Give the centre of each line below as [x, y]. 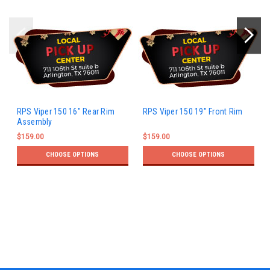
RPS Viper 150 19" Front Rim [193, 112]
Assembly [34, 122]
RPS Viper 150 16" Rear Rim [65, 112]
